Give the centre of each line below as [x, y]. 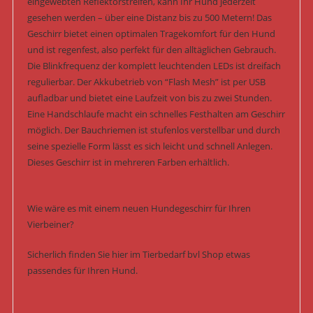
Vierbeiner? [50, 225]
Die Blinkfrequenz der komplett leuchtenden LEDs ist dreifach [154, 66]
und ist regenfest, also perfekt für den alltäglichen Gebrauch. [151, 50]
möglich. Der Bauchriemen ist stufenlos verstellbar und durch [153, 130]
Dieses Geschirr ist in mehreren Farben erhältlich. [128, 162]
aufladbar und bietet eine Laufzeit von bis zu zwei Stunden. [149, 98]
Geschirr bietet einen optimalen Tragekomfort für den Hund [151, 34]
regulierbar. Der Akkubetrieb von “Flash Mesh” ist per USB [146, 82]
